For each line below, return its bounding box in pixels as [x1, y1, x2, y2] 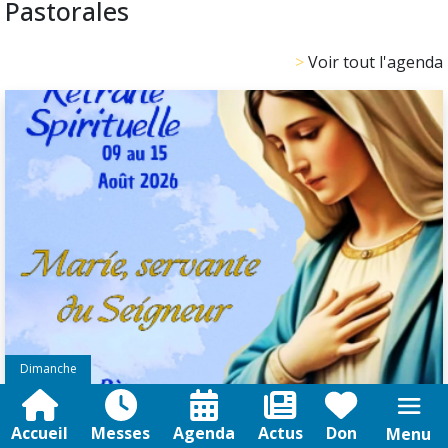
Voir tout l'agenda [308, 51, 443, 74]
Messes [91, 422, 151, 444]
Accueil [11, 422, 69, 444]
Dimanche [19, 359, 77, 377]
